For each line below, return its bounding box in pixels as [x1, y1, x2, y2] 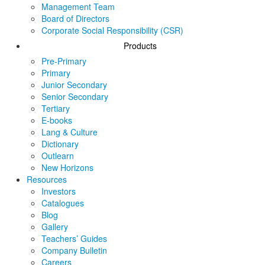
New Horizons [41, 161, 93, 173]
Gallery [41, 220, 68, 232]
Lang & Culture [41, 125, 98, 138]
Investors [41, 185, 76, 197]
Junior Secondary [41, 78, 107, 91]
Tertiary [41, 102, 70, 114]
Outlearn [41, 149, 74, 161]
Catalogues [41, 196, 84, 209]
